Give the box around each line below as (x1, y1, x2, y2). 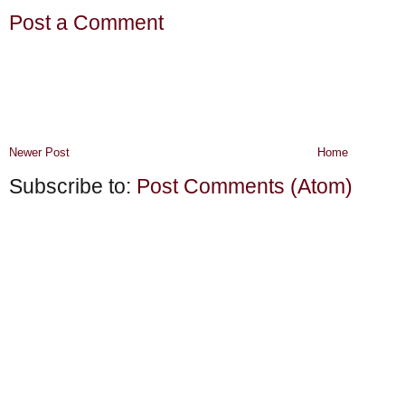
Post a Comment (9, 12, 164, 35)
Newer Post (9, 145, 70, 159)
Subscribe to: (9, 174, 137, 198)
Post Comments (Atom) (137, 174, 353, 198)
